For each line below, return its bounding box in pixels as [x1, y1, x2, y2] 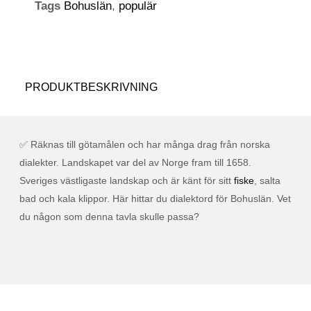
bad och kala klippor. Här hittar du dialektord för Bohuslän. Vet [19, 193, 291, 205]
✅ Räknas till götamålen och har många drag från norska [19, 139, 270, 151]
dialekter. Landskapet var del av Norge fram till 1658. [19, 157, 251, 169]
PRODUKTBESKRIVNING [25, 81, 158, 94]
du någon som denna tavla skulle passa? [19, 211, 202, 223]
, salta [254, 175, 280, 187]
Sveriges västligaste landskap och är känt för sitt [19, 175, 234, 187]
